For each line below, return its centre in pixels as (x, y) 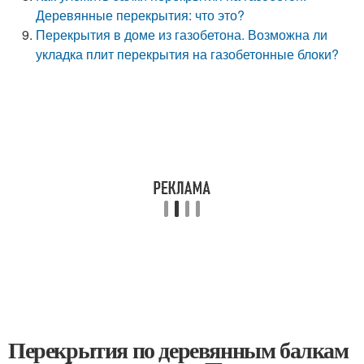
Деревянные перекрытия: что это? (141, 15)
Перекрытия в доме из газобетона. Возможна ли (182, 35)
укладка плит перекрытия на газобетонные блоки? (188, 54)
